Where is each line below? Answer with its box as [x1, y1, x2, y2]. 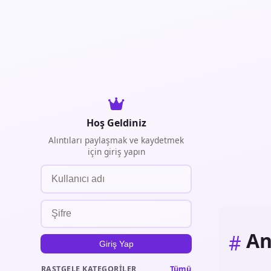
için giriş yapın [87, 146, 145, 157]
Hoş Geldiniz [86, 116, 146, 129]
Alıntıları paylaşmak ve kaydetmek [48, 134, 184, 146]
